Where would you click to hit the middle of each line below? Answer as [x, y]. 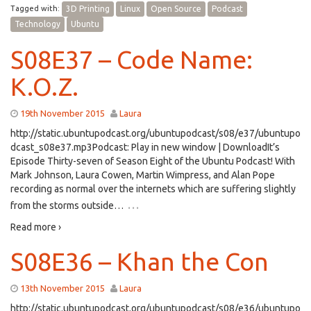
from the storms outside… [67, 205]
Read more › [36, 227]
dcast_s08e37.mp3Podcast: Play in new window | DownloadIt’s [145, 147]
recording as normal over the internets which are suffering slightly [153, 189]
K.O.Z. [44, 86]
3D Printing [88, 9]
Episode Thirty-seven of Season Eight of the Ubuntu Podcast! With [153, 161]
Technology [37, 24]
